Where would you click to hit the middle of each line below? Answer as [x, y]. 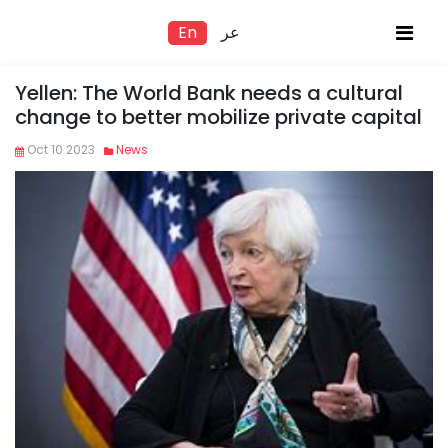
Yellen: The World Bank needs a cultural [209, 93]
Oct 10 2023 [59, 149]
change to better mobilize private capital [218, 117]
